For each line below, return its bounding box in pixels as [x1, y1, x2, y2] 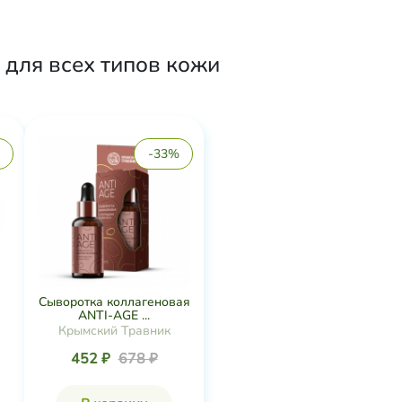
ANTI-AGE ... [78, 307, 150, 324]
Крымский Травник [57, 322, 170, 339]
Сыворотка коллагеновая [38, 293, 190, 310]
